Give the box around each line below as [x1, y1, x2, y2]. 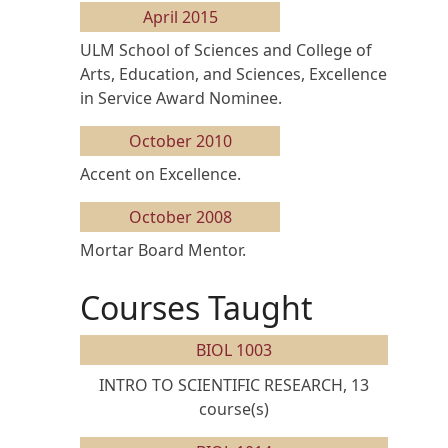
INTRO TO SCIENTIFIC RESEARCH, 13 [99, 374, 369, 396]
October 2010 [128, 130, 232, 152]
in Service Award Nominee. [80, 87, 282, 109]
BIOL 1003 [196, 339, 272, 361]
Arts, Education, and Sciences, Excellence [80, 63, 387, 85]
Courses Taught [80, 286, 313, 329]
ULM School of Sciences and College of [80, 39, 372, 61]
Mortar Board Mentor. [80, 239, 246, 261]
